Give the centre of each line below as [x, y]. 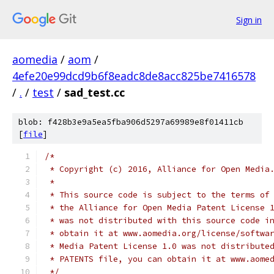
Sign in [249, 20]
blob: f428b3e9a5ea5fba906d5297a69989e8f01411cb [131, 122]
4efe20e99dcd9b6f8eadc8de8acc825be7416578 [134, 76]
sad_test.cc [94, 92]
